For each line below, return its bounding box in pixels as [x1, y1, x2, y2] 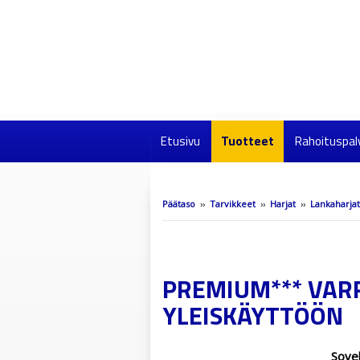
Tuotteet [221, 132, 274, 150]
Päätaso [162, 198, 195, 210]
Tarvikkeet [210, 198, 256, 210]
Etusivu [161, 132, 200, 150]
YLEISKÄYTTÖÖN [162, 296, 343, 334]
